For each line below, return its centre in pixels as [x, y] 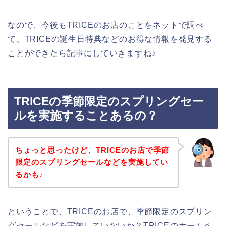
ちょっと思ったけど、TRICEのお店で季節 [92, 150]
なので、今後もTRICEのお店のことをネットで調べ [106, 25]
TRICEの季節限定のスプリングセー [109, 102]
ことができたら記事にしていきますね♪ [82, 53]
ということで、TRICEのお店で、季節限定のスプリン [110, 211]
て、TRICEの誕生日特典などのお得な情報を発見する [110, 39]
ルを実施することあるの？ [86, 116]
